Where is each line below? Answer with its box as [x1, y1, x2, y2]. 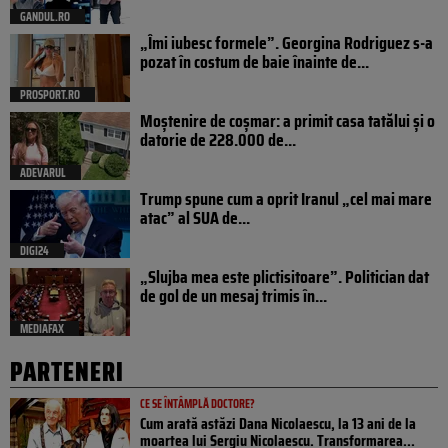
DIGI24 [20, 241, 49, 261]
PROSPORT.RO [20, 85, 80, 105]
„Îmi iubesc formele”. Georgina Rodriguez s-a [140, 29, 433, 58]
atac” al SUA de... [140, 204, 250, 233]
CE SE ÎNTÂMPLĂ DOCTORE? [140, 394, 255, 414]
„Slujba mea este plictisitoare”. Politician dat [140, 263, 429, 292]
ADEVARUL [20, 163, 66, 183]
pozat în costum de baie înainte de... [140, 48, 369, 77]
